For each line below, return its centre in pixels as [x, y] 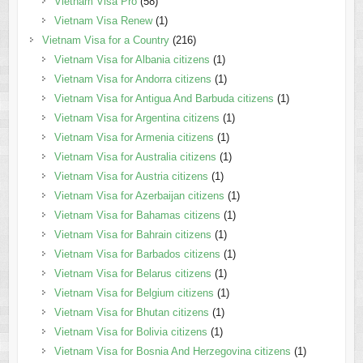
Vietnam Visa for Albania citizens [132, 60]
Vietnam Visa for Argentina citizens [137, 118]
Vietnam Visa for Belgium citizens [134, 293]
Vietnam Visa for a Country [105, 41]
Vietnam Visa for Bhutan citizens [131, 313]
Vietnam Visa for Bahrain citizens [132, 235]
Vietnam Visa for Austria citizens [131, 177]
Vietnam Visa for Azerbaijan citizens [139, 196]
